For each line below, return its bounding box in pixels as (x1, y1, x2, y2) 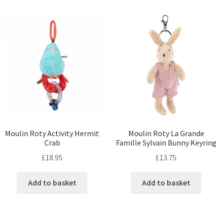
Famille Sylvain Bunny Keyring (115, 137, 217, 147)
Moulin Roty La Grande (128, 128, 204, 138)
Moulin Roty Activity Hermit (5, 128, 100, 138)
